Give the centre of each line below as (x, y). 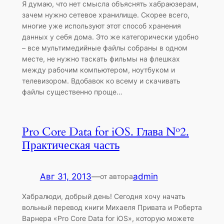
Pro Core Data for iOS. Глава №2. (105, 131)
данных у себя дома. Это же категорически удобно (110, 36)
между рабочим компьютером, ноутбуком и (98, 69)
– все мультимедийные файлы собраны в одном (104, 47)
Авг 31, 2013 (65, 176)
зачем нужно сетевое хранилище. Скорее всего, (105, 14)
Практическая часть (70, 145)
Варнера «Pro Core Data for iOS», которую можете (108, 218)
